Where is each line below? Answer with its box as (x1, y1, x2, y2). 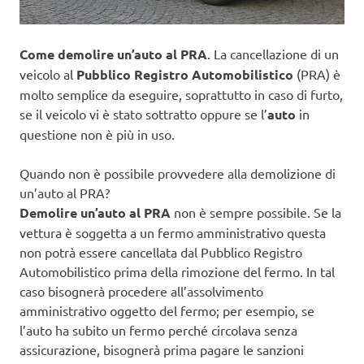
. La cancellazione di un (207, 45, 339, 62)
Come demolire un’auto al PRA (19, 45, 207, 63)
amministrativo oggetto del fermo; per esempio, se (19, 301, 314, 318)
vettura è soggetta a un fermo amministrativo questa (19, 223, 326, 240)
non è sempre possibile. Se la (174, 203, 341, 220)
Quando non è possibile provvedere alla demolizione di (19, 164, 336, 181)
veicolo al (19, 65, 76, 82)
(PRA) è (297, 65, 340, 82)
